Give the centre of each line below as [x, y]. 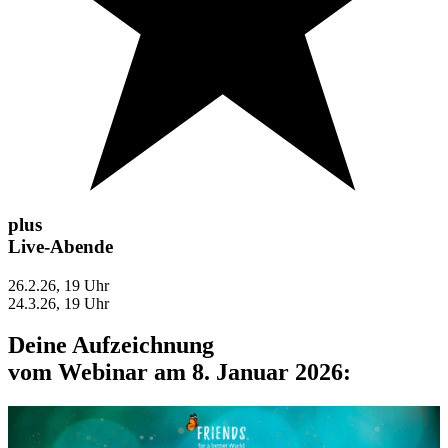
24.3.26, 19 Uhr [58, 303]
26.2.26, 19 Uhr [58, 285]
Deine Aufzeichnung [111, 345]
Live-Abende [60, 246]
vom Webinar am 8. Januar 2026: [179, 372]
